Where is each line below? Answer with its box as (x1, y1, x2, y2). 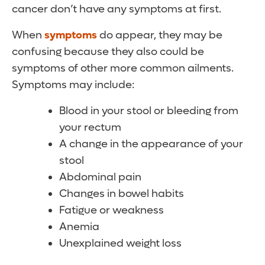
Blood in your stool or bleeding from (59, 104, 238, 118)
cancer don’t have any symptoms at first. (12, 2, 221, 17)
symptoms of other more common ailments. (12, 62, 234, 76)
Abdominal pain (59, 170, 141, 185)
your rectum (59, 121, 121, 135)
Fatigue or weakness (59, 203, 164, 218)
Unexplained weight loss (59, 237, 182, 251)
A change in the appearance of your (59, 137, 243, 151)
